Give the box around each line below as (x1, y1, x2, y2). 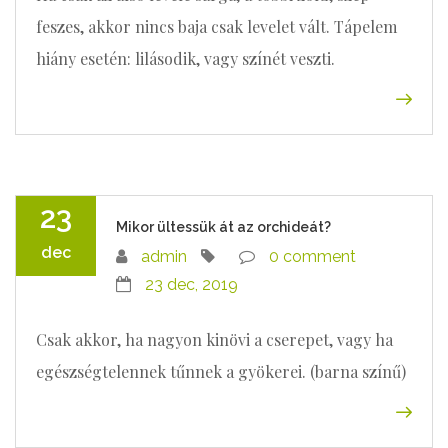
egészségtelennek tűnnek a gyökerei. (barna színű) (36, 361, 406, 382)
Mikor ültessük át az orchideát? (116, 219, 331, 235)
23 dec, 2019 (145, 275, 238, 294)
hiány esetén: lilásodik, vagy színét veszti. (36, 48, 335, 69)
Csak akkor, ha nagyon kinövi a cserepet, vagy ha (36, 329, 393, 350)
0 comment (269, 247, 356, 266)
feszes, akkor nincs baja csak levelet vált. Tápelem (36, 16, 397, 37)
